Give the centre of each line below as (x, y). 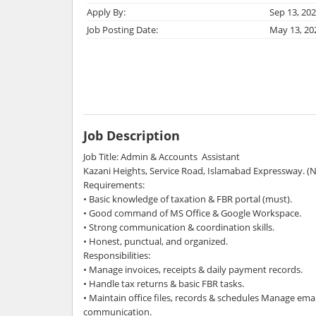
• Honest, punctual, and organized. (156, 241)
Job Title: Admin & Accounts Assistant (163, 156)
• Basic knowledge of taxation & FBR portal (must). (188, 199)
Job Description (132, 135)
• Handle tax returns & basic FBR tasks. (164, 283)
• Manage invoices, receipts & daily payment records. (194, 269)
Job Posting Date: (122, 29)
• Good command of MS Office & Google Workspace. (192, 213)
